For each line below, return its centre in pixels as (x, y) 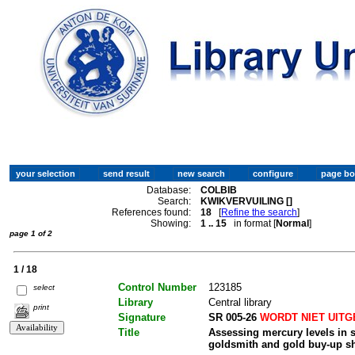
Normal (293, 223)
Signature (141, 317)
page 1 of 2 (31, 233)
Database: (169, 190)
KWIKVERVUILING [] (247, 201)
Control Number (157, 287)
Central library (240, 302)
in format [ (252, 223)
